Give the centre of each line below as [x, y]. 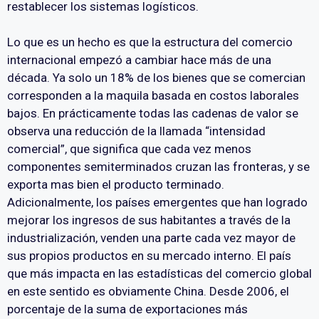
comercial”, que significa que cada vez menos [129, 149]
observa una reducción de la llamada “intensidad [136, 131]
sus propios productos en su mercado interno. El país [149, 256]
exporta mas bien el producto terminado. [116, 185]
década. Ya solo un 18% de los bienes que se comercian [156, 78]
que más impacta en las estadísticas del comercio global [159, 274]
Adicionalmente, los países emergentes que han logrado [157, 203]
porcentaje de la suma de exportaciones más [127, 309]
